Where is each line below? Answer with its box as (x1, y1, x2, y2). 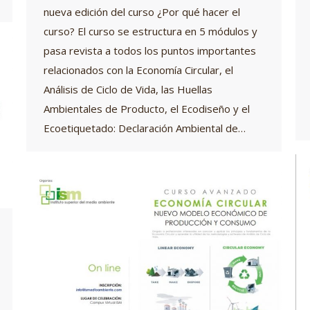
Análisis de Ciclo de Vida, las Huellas (44, 82, 212, 97)
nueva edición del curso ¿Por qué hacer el (44, 5, 240, 19)
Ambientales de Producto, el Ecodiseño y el (44, 102, 250, 116)
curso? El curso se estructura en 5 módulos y (44, 24, 257, 39)
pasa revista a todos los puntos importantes (44, 44, 256, 58)
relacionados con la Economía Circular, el (44, 63, 233, 77)
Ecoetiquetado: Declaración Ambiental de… (44, 121, 246, 136)
